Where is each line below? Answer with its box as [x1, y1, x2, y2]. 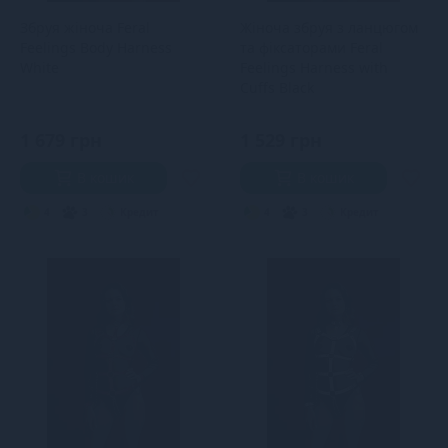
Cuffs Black [239, 78, 314, 97]
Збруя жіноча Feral [20, 18, 150, 37]
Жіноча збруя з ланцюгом [239, 18, 418, 37]
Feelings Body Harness [20, 38, 172, 57]
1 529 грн [239, 128, 322, 152]
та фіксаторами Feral [239, 38, 383, 57]
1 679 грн [20, 128, 102, 152]
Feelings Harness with [239, 58, 388, 77]
